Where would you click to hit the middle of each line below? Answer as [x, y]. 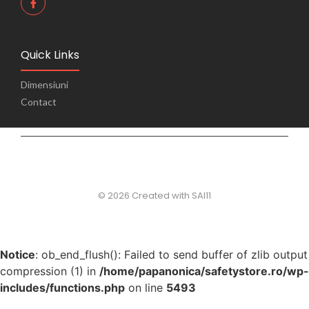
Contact [39, 102]
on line [146, 287]
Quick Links [50, 55]
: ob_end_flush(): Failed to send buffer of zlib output [171, 254]
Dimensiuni [44, 85]
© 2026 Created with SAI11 [154, 196]
